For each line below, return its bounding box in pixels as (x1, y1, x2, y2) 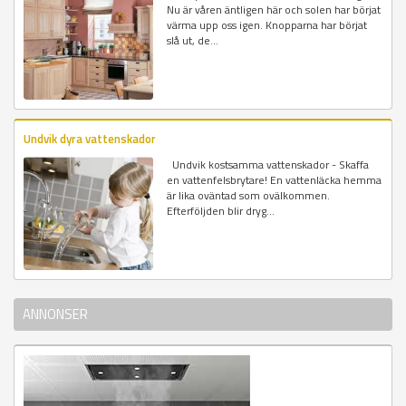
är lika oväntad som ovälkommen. (167, 186, 331, 204)
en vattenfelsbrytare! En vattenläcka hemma (167, 170, 382, 188)
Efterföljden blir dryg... (167, 201, 275, 219)
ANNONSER (23, 304, 88, 325)
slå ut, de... (167, 31, 219, 49)
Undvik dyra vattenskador (24, 129, 156, 148)
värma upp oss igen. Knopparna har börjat (167, 15, 368, 34)
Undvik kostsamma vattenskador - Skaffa (167, 155, 370, 173)
